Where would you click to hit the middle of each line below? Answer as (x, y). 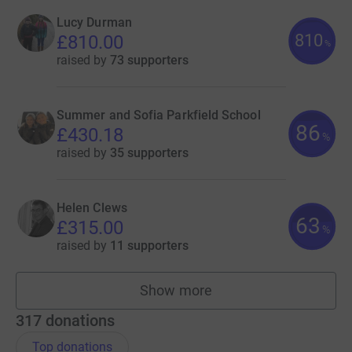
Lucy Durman (94, 23)
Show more (176, 291)
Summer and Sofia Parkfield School (159, 115)
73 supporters (149, 60)
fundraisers (211, 298)
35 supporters (149, 153)
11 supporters (149, 246)
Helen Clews (92, 208)
